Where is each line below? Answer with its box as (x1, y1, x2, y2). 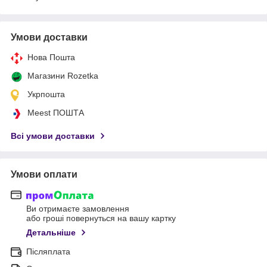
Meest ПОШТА (27, 107, 84, 117)
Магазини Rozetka (27, 70, 98, 80)
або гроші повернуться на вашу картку (26, 213, 176, 223)
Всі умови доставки (11, 131, 95, 141)
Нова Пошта (27, 52, 75, 62)
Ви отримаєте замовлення (26, 204, 129, 214)
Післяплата (26, 247, 70, 257)
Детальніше (26, 228, 76, 238)
